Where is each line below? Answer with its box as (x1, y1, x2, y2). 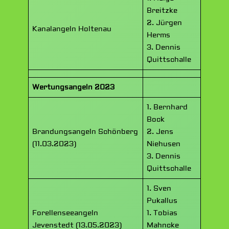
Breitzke (147, 6, 178, 15)
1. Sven (147, 184, 172, 193)
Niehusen (147, 140, 181, 149)
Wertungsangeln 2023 (32, 83, 115, 92)
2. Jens (147, 127, 174, 136)
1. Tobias (147, 209, 178, 218)
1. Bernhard (147, 103, 188, 112)
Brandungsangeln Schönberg (32, 127, 139, 136)
